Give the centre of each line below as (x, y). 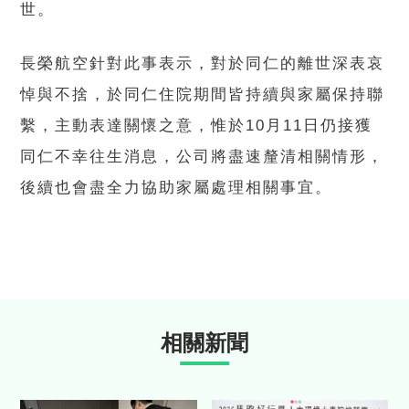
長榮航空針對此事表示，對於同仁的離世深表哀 (203, 63)
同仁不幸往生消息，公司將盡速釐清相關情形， (203, 157)
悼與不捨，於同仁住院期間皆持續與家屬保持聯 (203, 94)
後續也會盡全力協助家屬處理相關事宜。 (177, 188)
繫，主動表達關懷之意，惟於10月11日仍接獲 (197, 126)
